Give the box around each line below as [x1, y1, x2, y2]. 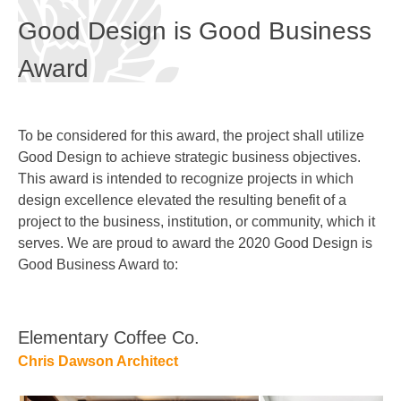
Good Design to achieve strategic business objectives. [18, 149, 361, 165]
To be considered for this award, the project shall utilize [18, 128, 364, 143]
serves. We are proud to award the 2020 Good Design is [18, 235, 372, 251]
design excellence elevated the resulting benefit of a [18, 192, 346, 208]
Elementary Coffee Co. [18, 328, 200, 347]
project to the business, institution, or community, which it [18, 214, 375, 229]
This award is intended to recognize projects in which [18, 171, 354, 186]
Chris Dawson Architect [18, 354, 178, 369]
